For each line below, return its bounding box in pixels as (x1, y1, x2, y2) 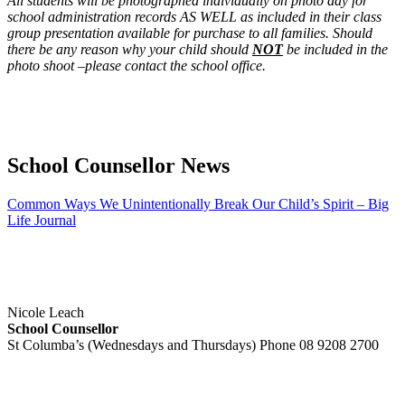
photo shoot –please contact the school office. (7, 58, 266, 74)
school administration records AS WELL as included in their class (7, 9, 381, 25)
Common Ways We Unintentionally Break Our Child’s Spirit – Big (7, 195, 389, 212)
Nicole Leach (7, 304, 84, 320)
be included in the (283, 42, 388, 58)
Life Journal (7, 212, 76, 228)
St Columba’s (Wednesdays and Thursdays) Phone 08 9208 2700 (7, 336, 379, 353)
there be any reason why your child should (7, 42, 252, 58)
